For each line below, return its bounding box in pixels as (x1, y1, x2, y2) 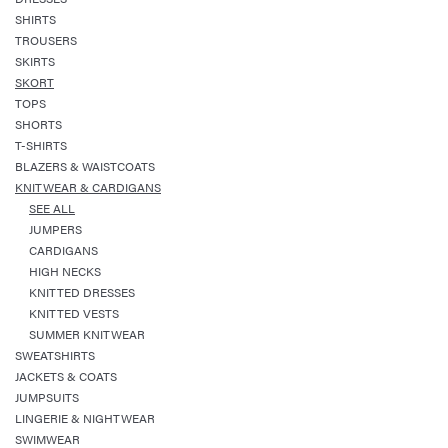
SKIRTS (15, 52, 55, 70)
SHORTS (15, 115, 62, 133)
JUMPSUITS (15, 388, 79, 406)
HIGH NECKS (29, 262, 101, 280)
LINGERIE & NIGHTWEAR (15, 409, 155, 427)
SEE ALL (29, 199, 75, 217)
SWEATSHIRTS (15, 346, 95, 364)
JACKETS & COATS (15, 367, 117, 385)
